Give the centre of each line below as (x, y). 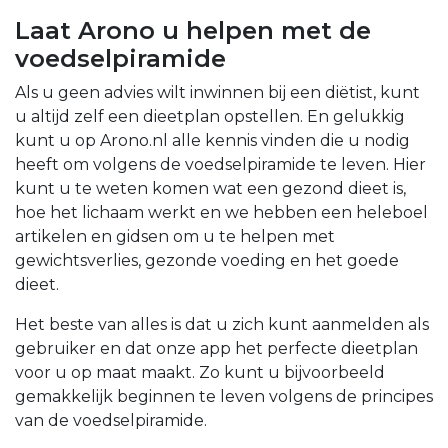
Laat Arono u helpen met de (193, 31)
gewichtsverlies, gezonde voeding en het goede (207, 261)
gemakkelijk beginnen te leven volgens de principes (224, 397)
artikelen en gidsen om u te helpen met (175, 237)
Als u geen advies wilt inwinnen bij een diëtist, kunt (217, 93)
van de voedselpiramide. (111, 421)
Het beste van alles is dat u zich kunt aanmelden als (222, 325)
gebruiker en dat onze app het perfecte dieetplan (216, 349)
